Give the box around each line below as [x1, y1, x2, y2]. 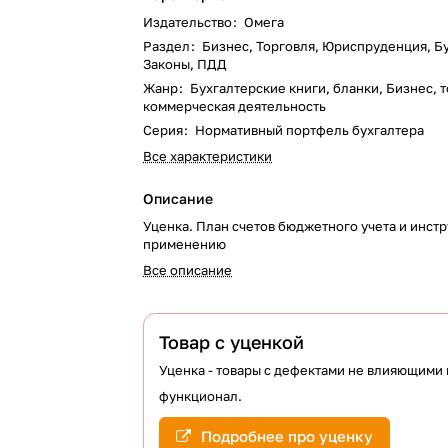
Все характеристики [143, 148, 273, 164]
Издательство [143, 14, 236, 30]
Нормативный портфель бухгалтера [195, 122, 425, 138]
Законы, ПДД [143, 56, 227, 72]
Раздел [143, 38, 194, 54]
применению [143, 236, 227, 252]
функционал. [159, 388, 243, 404]
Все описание [143, 262, 233, 278]
